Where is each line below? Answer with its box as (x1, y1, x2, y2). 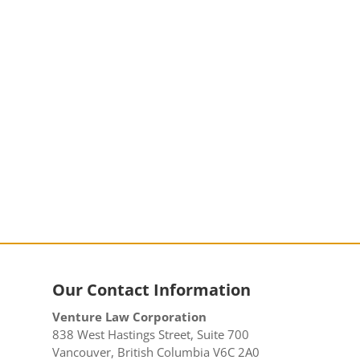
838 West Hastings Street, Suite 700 (52, 326, 250, 343)
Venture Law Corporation (52, 309, 207, 325)
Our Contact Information (52, 279, 252, 301)
